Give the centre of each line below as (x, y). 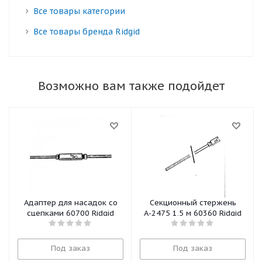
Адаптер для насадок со (70, 203)
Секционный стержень (193, 203)
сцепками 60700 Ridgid (90, 213)
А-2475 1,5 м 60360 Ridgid (218, 213)
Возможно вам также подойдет (131, 86)
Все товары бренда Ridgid (87, 32)
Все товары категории (79, 11)
